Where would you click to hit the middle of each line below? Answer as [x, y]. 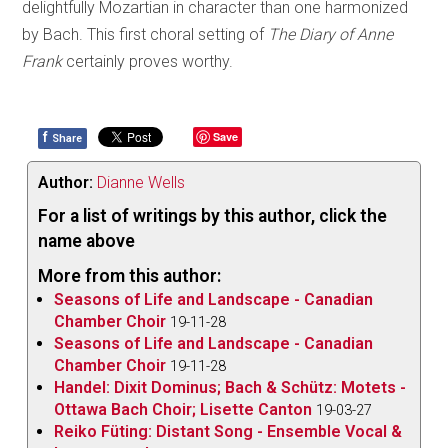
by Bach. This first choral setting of [145, 34]
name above [87, 240]
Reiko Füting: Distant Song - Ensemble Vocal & [228, 431]
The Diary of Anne [331, 34]
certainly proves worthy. [148, 61]
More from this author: [130, 275]
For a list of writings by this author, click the [213, 215]
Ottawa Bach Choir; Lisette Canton [183, 409]
